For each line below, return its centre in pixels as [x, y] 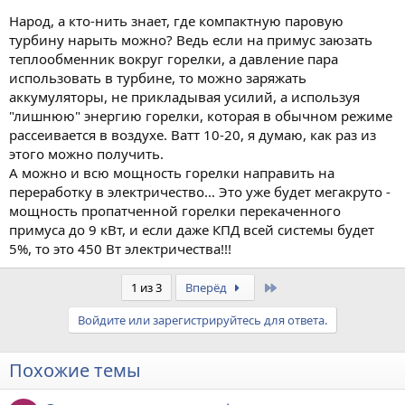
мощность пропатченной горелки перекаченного [175, 211]
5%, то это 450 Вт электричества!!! [120, 249]
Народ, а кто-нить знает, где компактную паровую [176, 21]
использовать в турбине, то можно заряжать [158, 78]
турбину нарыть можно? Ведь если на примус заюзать [191, 40]
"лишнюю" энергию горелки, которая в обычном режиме [201, 116]
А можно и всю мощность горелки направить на [172, 173]
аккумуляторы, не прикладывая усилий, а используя [184, 97]
